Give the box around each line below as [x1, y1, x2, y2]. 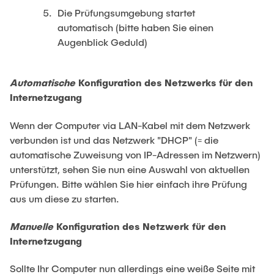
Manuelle [10, 220, 56, 232]
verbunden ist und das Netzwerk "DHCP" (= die [10, 133, 218, 146]
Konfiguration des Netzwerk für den [56, 220, 226, 232]
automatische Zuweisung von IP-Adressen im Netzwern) [10, 148, 261, 160]
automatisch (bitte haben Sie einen [57, 21, 214, 34]
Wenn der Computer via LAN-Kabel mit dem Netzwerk [10, 119, 250, 131]
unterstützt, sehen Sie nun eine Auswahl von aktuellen [10, 163, 250, 175]
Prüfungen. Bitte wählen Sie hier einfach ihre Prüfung [10, 177, 247, 190]
